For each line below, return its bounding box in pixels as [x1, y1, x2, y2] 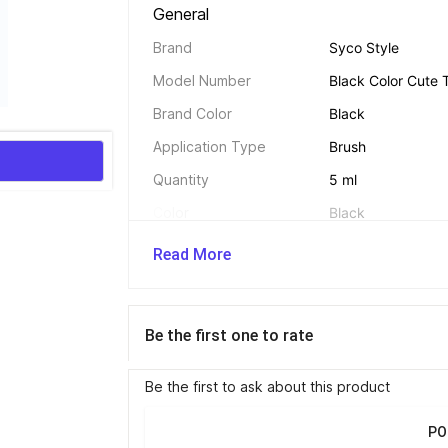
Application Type [153, 138, 266, 155]
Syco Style [328, 39, 399, 56]
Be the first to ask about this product [145, 378, 390, 395]
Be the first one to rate [145, 326, 313, 345]
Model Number [153, 72, 251, 89]
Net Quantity [153, 270, 237, 287]
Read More [153, 245, 231, 264]
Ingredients [153, 237, 228, 254]
